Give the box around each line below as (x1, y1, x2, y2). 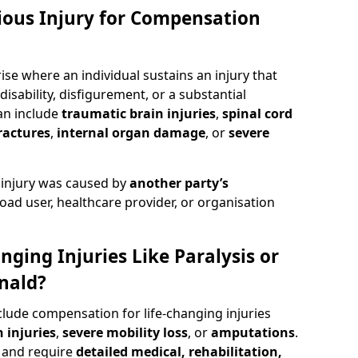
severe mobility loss (62, 324, 188, 341)
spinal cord (222, 105, 292, 122)
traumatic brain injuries (62, 105, 216, 122)
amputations (211, 324, 295, 341)
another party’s (129, 174, 229, 192)
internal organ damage (57, 124, 205, 141)
